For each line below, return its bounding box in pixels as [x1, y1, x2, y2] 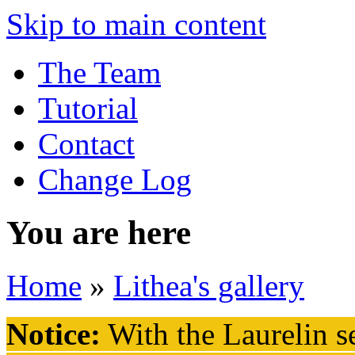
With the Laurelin [101, 316, 328, 351]
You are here [6, 213, 191, 251]
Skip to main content [6, 7, 266, 41]
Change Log [38, 162, 192, 197]
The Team [38, 55, 161, 90]
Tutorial [38, 91, 138, 125]
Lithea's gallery [113, 268, 304, 303]
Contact [38, 127, 135, 161]
